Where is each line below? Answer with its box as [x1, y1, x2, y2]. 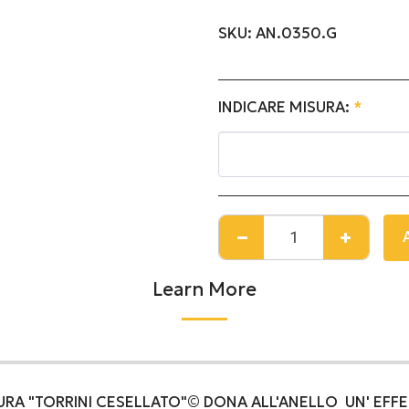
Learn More [152, 277, 257, 301]
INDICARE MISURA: [218, 98, 353, 117]
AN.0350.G [256, 24, 337, 43]
